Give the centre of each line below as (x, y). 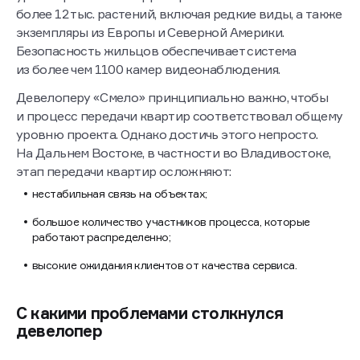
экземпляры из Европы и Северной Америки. (150, 33)
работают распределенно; (102, 237)
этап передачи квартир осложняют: (124, 172)
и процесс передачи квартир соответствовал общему (180, 116)
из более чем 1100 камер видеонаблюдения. (149, 70)
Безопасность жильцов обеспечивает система (156, 51)
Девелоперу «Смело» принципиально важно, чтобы (172, 98)
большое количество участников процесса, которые (171, 222)
